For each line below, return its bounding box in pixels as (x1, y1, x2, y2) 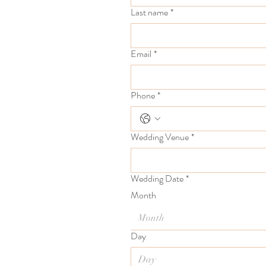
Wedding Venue (131, 130, 189, 144)
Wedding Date (131, 172, 183, 185)
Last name (131, 5, 168, 19)
